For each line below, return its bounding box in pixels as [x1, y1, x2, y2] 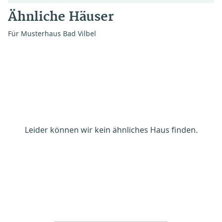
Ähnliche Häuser [8, 9, 114, 25]
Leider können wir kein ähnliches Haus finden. [24, 124, 198, 136]
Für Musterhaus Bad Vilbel [8, 28, 96, 38]
